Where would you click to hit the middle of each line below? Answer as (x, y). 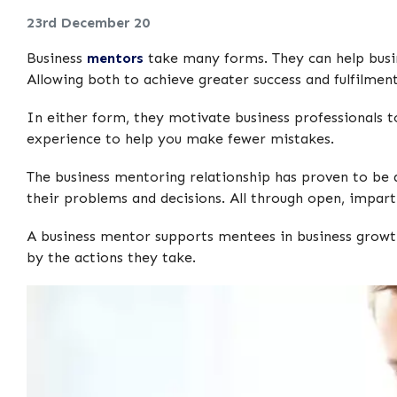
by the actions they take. (111, 258)
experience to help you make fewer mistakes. (180, 138)
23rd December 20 (88, 22)
